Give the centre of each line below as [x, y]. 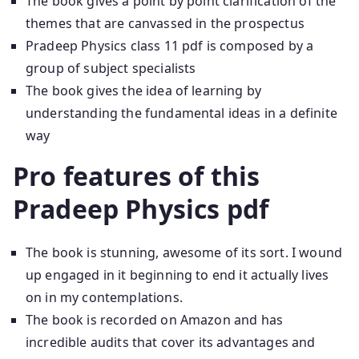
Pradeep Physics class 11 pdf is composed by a [170, 45]
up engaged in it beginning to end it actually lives [177, 274]
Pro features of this [137, 175]
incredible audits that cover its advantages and [171, 342]
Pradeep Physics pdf [141, 208]
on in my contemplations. [104, 297]
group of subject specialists [111, 68]
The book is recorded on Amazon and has [155, 319]
